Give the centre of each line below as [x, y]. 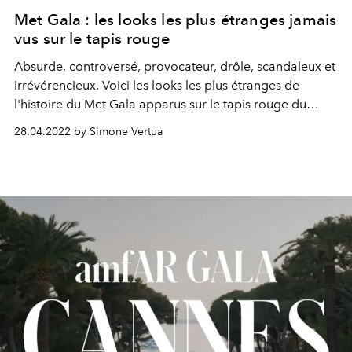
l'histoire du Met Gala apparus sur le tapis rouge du [160, 104]
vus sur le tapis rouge [92, 38]
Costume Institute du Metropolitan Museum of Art [157, 123]
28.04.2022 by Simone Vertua [88, 131]
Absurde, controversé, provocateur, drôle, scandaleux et [175, 66]
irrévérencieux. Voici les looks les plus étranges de [157, 85]
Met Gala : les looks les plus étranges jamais [176, 19]
